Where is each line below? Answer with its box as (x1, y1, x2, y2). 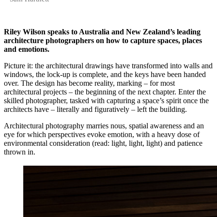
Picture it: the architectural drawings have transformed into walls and (4, 61, 213, 70)
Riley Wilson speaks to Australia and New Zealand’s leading (4, 27, 201, 36)
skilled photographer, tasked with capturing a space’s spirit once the (4, 96, 209, 105)
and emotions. (4, 45, 49, 53)
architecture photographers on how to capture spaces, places (4, 36, 202, 45)
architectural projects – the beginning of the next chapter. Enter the (4, 87, 206, 96)
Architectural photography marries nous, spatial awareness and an (4, 121, 204, 130)
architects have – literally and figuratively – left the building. (4, 105, 187, 113)
